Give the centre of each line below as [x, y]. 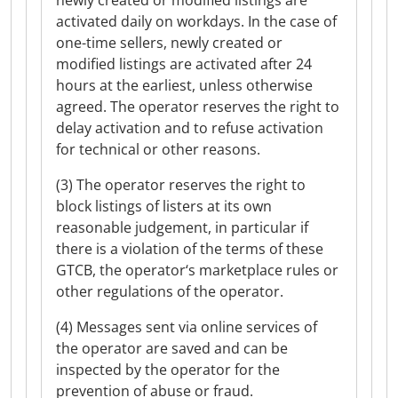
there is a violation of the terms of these [190, 249]
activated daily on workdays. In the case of [196, 21]
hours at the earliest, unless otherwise [184, 85]
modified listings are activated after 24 [184, 64]
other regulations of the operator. [170, 291]
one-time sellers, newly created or [169, 43]
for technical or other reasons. [158, 149]
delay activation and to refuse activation [190, 128]
